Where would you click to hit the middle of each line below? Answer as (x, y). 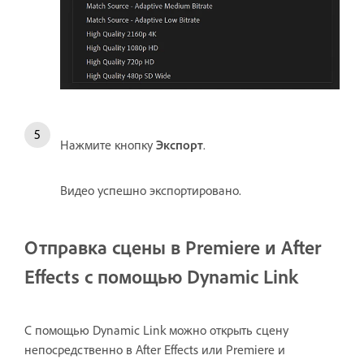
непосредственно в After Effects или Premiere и (155, 349)
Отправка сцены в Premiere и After (173, 247)
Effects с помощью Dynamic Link (161, 276)
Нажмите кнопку (108, 144)
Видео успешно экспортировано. (151, 190)
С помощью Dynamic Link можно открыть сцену (156, 329)
